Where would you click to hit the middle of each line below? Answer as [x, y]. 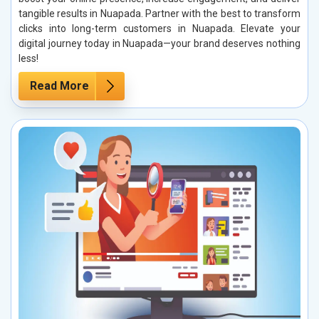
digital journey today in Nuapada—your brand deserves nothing [159, 43]
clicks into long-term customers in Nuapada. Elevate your [159, 28]
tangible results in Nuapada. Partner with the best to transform [159, 13]
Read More [59, 85]
